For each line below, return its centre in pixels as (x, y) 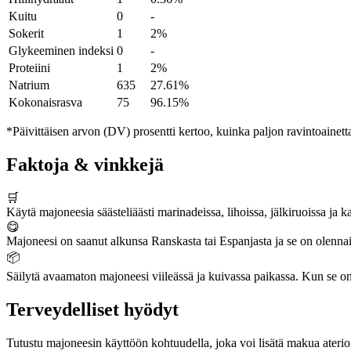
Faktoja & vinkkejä (85, 165)
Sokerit (26, 34)
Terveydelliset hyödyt (92, 309)
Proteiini (29, 68)
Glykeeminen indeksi (61, 51)
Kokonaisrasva (45, 103)
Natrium (29, 85)
